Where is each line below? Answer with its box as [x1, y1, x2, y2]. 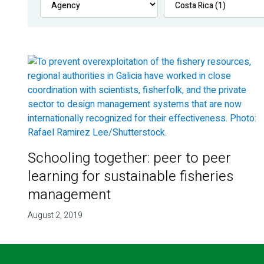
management [27, 184, 111, 206]
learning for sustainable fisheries [27, 166, 233, 187]
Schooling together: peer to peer [27, 148, 231, 169]
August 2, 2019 [27, 209, 82, 222]
